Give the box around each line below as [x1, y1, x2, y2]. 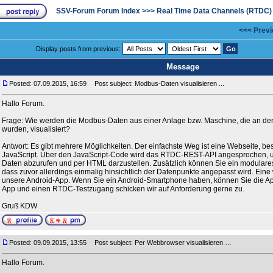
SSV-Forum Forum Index [56, 7, 140, 15]
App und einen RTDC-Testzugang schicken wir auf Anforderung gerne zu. [2, 185, 244, 193]
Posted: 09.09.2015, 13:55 [9, 239, 87, 246]
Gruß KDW [2, 202, 37, 210]
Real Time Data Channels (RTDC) [157, 7, 272, 15]
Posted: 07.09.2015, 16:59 [9, 80, 87, 87]
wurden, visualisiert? [2, 125, 70, 133]
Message [166, 62, 199, 71]
